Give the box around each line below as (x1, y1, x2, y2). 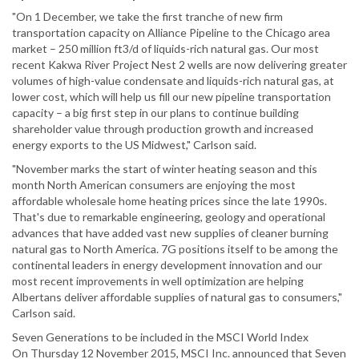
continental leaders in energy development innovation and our (12, 258, 322, 272)
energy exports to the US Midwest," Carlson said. (12, 138, 256, 152)
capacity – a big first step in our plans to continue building (12, 106, 299, 120)
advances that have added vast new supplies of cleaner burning (12, 226, 329, 240)
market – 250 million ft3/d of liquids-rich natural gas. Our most (12, 42, 319, 56)
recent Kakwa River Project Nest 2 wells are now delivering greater (12, 58, 347, 72)
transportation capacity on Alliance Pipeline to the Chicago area (12, 26, 330, 40)
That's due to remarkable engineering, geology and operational (12, 210, 325, 224)
